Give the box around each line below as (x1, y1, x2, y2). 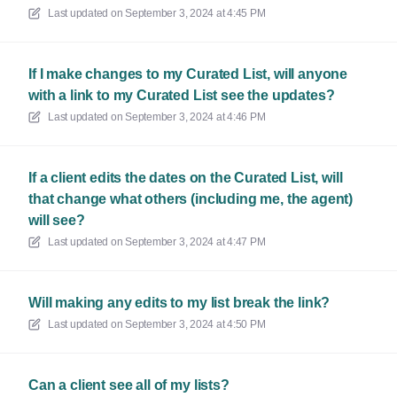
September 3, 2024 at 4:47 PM (125, 236, 266, 248)
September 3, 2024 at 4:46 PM (125, 111, 266, 123)
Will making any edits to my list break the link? (28, 295, 331, 310)
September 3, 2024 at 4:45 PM (125, 7, 266, 19)
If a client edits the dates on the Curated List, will (28, 170, 343, 185)
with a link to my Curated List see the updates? (28, 88, 335, 103)
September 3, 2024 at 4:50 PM (125, 318, 266, 331)
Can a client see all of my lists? (28, 378, 230, 393)
